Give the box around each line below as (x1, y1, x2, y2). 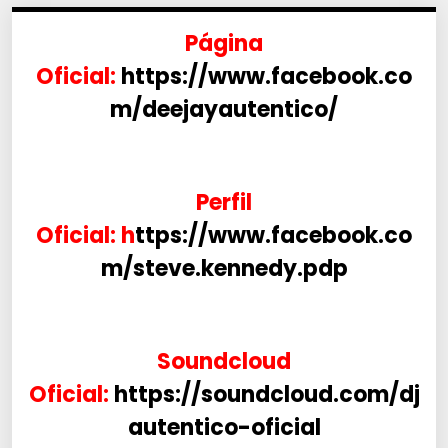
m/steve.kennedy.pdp (100, 253, 348, 285)
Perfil (196, 187, 252, 219)
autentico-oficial (127, 412, 321, 444)
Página (185, 28, 263, 60)
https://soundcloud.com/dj (113, 379, 420, 411)
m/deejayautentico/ (110, 94, 338, 126)
